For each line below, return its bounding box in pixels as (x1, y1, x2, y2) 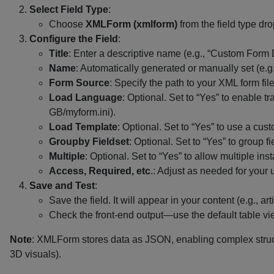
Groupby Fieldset (49, 136, 129, 147)
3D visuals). (10, 249, 61, 259)
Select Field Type (29, 4, 108, 15)
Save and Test (29, 180, 95, 191)
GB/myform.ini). (49, 107, 116, 117)
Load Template (49, 122, 117, 132)
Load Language (49, 92, 122, 103)
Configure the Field (29, 34, 118, 44)
